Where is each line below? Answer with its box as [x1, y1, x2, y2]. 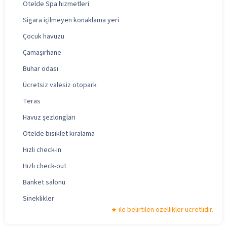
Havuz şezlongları [23, 112, 75, 123]
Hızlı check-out [23, 161, 66, 171]
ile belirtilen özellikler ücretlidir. [119, 204, 213, 215]
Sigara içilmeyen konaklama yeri [23, 15, 119, 25]
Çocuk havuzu [23, 31, 64, 42]
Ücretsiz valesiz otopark [23, 80, 97, 90]
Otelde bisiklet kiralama [23, 128, 95, 139]
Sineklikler [23, 193, 54, 204]
